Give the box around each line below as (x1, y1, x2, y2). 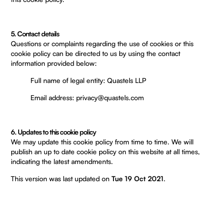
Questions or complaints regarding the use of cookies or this (11, 39, 194, 48)
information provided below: (11, 59, 97, 67)
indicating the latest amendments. (11, 157, 113, 165)
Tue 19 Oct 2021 (111, 174, 164, 183)
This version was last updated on (11, 174, 112, 183)
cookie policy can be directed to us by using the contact (11, 49, 181, 57)
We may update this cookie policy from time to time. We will (11, 137, 194, 146)
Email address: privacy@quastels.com (30, 93, 144, 102)
